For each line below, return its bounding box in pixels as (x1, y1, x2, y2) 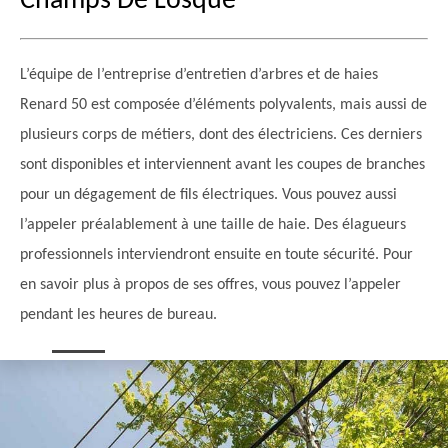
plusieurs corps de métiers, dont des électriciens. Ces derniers (20, 127, 422, 143)
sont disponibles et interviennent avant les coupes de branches (20, 157, 425, 173)
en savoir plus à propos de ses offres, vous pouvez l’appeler (20, 277, 401, 293)
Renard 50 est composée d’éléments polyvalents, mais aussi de (20, 97, 427, 113)
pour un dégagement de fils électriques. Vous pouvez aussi (20, 187, 397, 203)
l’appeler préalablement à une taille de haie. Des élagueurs (20, 217, 406, 233)
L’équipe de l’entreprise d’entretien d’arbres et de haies (20, 67, 378, 83)
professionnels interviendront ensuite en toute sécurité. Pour (20, 247, 413, 263)
